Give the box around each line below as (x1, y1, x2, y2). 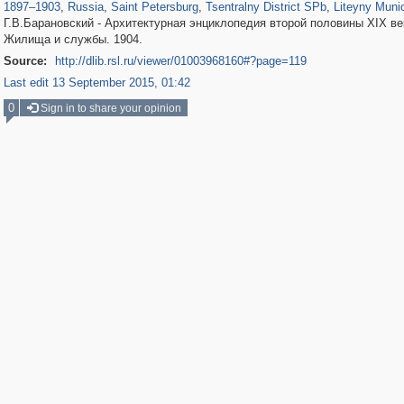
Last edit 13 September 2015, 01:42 (3, 76, 190, 89)
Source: (3, 54, 47, 68)
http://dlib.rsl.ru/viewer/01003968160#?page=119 (54, 54, 307, 68)
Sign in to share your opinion (37, 102, 181, 115)
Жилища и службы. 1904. (3, 32, 142, 46)
